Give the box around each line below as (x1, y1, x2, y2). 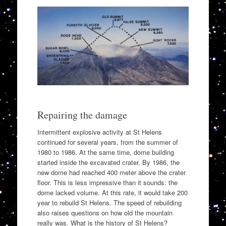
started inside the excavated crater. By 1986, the (37, 157, 180, 167)
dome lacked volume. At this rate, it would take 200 (37, 187, 188, 197)
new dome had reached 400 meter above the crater (37, 167, 186, 177)
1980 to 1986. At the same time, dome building (37, 147, 174, 157)
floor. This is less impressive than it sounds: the (37, 177, 178, 187)
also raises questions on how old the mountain (37, 207, 173, 217)
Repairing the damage (37, 107, 127, 122)
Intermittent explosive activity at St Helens (37, 127, 162, 137)
